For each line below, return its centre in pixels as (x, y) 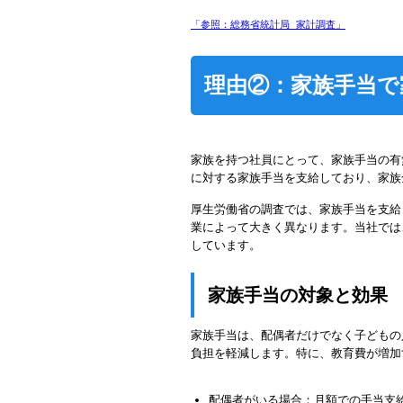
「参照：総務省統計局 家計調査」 (268, 25)
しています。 (226, 246)
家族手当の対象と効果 (298, 296)
